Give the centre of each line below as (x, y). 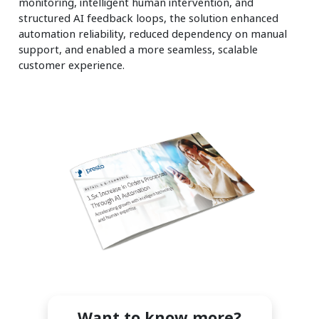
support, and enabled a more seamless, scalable (138, 49)
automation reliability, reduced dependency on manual (153, 33)
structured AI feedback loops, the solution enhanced (149, 17)
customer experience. (72, 64)
